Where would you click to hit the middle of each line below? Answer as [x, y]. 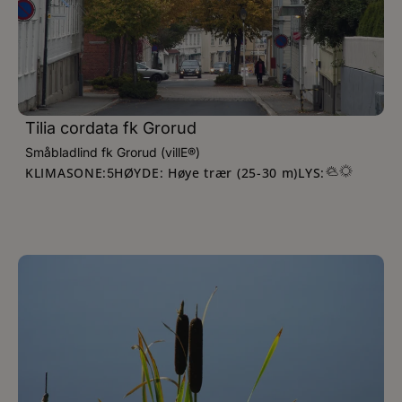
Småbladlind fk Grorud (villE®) [113, 152]
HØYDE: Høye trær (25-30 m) [206, 172]
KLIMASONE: [66, 172]
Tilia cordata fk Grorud [111, 128]
